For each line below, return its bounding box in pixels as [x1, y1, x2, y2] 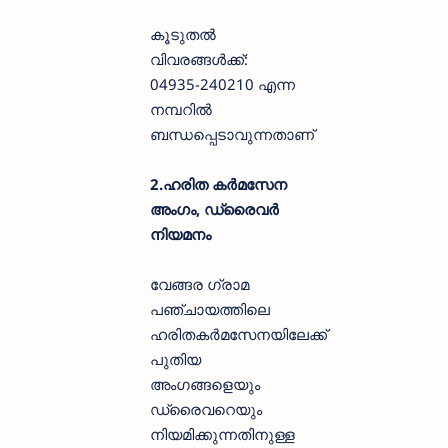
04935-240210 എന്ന [150, 74, 295, 95]
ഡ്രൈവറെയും [150, 399, 262, 420]
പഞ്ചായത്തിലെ [150, 299, 270, 320]
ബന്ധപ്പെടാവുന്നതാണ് [150, 124, 314, 145]
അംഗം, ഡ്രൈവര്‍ [150, 199, 279, 220]
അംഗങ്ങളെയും [150, 374, 260, 395]
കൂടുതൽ [150, 24, 216, 45]
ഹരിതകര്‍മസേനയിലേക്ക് [150, 324, 327, 345]
